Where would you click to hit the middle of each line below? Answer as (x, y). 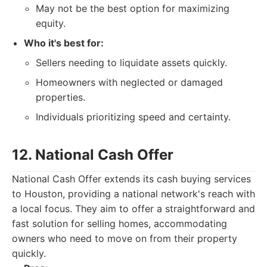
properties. (60, 97)
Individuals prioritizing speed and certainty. (133, 117)
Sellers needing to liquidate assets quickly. (131, 63)
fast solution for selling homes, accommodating (119, 223)
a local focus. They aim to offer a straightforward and (133, 209)
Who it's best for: (64, 43)
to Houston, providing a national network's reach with (133, 194)
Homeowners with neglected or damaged (129, 82)
